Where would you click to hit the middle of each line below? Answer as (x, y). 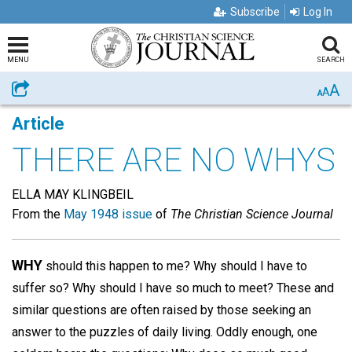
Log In (318, 12)
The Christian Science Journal (252, 214)
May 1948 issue (108, 214)
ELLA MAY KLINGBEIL (73, 194)
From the (38, 214)
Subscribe (255, 12)
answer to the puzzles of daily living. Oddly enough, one (165, 332)
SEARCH (330, 60)
